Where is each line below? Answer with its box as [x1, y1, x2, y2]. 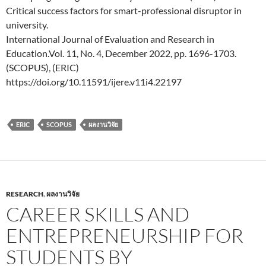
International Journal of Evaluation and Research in [6, 33, 214, 45]
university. [6, 18, 48, 30]
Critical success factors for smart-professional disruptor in [6, 4, 242, 16]
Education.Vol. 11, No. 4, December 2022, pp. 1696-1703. [6, 47, 236, 59]
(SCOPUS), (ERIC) [6, 61, 79, 73]
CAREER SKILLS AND [6, 201, 189, 226]
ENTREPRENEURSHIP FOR [6, 223, 243, 248]
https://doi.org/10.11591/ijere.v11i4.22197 [6, 75, 182, 87]
